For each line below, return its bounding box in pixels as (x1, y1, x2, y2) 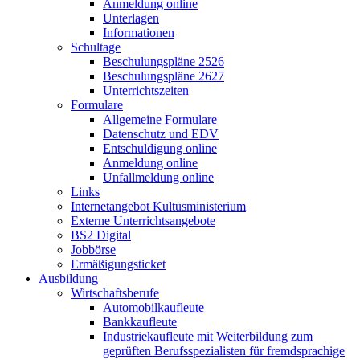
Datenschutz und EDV (103, 127, 219, 141)
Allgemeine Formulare (103, 112, 217, 126)
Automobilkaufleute (103, 301, 204, 314)
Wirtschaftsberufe (71, 286, 159, 300)
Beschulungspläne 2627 (103, 69, 224, 83)
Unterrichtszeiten (103, 84, 189, 97)
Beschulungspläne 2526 (103, 55, 224, 68)
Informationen (103, 26, 174, 39)
